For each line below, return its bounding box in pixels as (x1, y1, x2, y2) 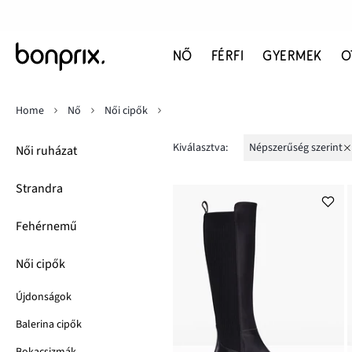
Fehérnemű (16, 218, 77, 235)
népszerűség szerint (256, 140, 343, 156)
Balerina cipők (16, 317, 82, 332)
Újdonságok (16, 289, 71, 305)
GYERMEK (262, 49, 322, 64)
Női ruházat (16, 142, 77, 159)
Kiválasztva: (173, 140, 228, 156)
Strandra (16, 180, 63, 197)
